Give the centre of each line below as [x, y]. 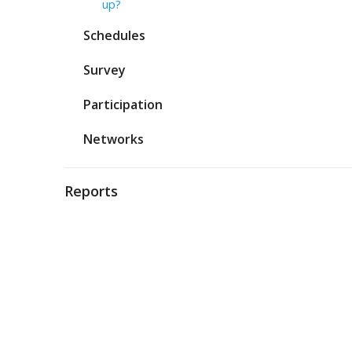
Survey [104, 70]
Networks [114, 139]
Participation [123, 104]
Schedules [114, 35]
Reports [91, 191]
